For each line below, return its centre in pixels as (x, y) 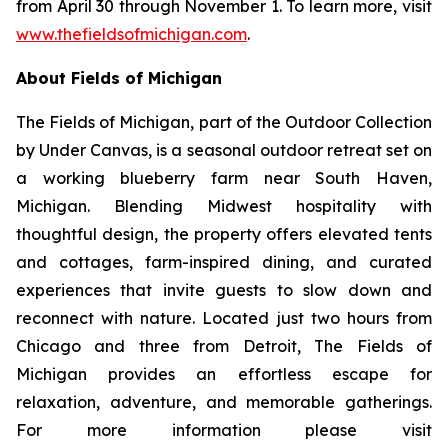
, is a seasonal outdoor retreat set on (290, 150)
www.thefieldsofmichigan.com (131, 34)
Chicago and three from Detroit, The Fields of (224, 346)
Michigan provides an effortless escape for (224, 374)
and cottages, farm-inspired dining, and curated (224, 262)
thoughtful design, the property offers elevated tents (224, 234)
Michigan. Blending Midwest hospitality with (224, 206)
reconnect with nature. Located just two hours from (224, 318)
